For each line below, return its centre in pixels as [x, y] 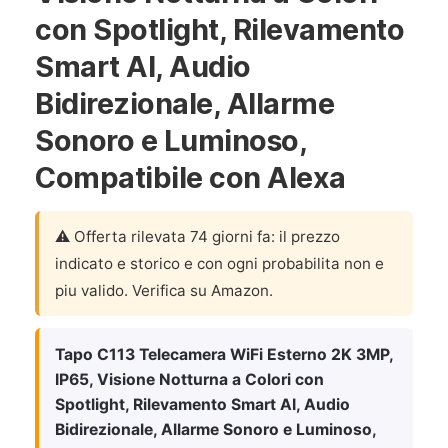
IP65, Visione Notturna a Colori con [189, 379]
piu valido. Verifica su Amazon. [164, 290]
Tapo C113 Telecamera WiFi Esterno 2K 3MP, [224, 354]
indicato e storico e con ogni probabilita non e [219, 263]
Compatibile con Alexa [190, 177]
